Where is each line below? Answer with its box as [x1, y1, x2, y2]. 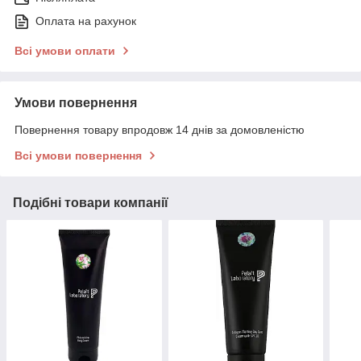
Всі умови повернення [15, 149, 142, 163]
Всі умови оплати [15, 44, 115, 58]
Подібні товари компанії [13, 196, 168, 210]
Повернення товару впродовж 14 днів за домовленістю [15, 123, 305, 137]
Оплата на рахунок [35, 15, 136, 28]
